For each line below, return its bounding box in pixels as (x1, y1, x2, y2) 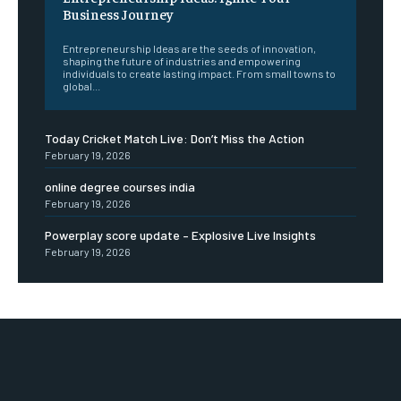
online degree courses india (45, 179, 195, 195)
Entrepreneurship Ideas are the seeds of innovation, (63, 42, 316, 55)
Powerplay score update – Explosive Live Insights (45, 227, 316, 243)
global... (63, 80, 100, 93)
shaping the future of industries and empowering (63, 55, 301, 68)
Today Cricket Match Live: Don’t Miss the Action (45, 131, 304, 147)
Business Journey (63, 4, 173, 23)
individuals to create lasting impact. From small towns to (63, 67, 336, 81)
